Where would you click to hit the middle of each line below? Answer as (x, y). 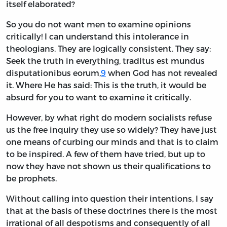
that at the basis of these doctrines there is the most (112, 211)
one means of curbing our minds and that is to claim (112, 142)
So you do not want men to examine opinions (99, 24)
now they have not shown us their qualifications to (108, 166)
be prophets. (31, 178)
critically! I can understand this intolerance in (98, 36)
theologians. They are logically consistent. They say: (108, 49)
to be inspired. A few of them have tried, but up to (106, 154)
